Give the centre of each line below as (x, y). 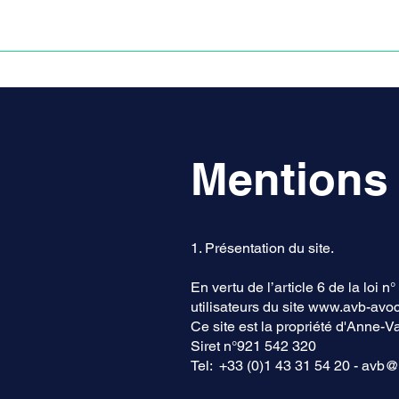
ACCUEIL (58, 68)
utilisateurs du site (249, 307)
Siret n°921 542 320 (253, 346)
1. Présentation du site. (262, 248)
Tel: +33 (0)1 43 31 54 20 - (276, 366)
